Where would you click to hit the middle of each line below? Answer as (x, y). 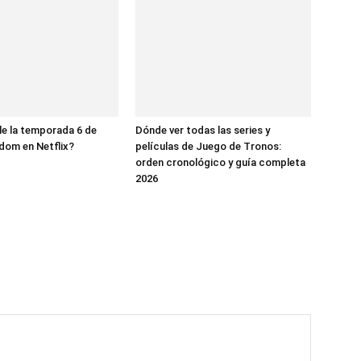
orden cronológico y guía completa (220, 162)
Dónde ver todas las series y (203, 130)
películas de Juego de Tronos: (208, 146)
